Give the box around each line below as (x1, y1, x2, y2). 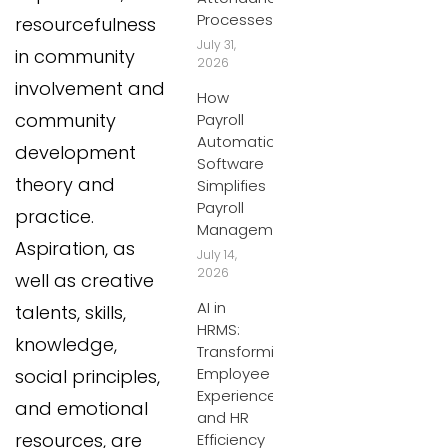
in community (15, 44, 135, 70)
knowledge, (15, 332, 117, 358)
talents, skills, (15, 300, 126, 326)
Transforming (197, 341, 293, 362)
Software (197, 153, 264, 174)
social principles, (15, 364, 160, 390)
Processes (197, 9, 273, 30)
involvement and (15, 76, 165, 102)
